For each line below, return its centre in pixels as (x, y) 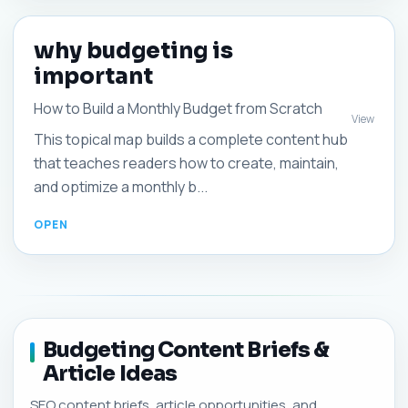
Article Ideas (110, 374)
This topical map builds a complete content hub (191, 139)
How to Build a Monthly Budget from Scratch (178, 108)
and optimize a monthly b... (121, 187)
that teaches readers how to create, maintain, (186, 163)
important (93, 76)
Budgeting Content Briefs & (186, 350)
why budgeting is (133, 51)
